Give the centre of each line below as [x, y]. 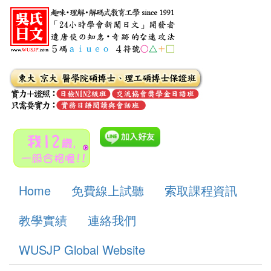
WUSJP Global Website [82, 250]
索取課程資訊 [201, 190]
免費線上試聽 [108, 190]
